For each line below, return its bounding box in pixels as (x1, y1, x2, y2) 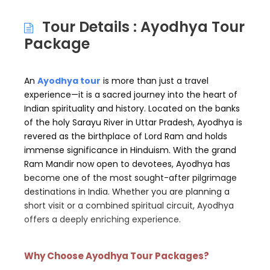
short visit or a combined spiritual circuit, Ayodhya (24, 199, 234, 212)
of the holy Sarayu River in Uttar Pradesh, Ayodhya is (24, 116, 242, 129)
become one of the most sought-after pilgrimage (24, 172, 237, 184)
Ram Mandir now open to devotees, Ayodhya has (24, 158, 230, 171)
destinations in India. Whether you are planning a (24, 186, 230, 198)
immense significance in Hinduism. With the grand (24, 144, 236, 157)
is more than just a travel (101, 75, 209, 87)
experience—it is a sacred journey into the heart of (24, 89, 237, 101)
